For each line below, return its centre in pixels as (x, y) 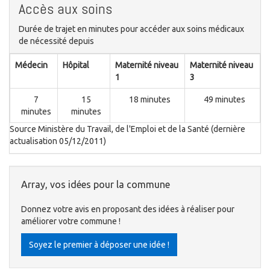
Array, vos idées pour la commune (96, 185)
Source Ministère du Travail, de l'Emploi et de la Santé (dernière (127, 129)
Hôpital (76, 65)
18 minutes (149, 100)
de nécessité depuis (56, 41)
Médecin (31, 65)
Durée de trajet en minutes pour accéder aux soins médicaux (131, 29)
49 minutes (224, 100)
